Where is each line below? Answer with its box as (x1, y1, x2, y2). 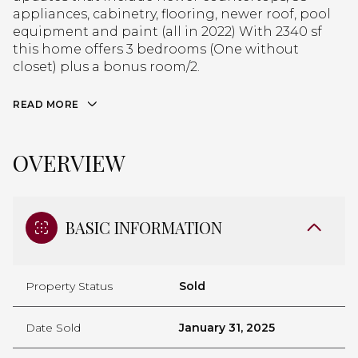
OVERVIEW (13, 147, 125, 177)
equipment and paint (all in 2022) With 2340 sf (13, 24, 322, 39)
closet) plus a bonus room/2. (13, 59, 200, 74)
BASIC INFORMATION (66, 216, 222, 238)
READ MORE (13, 98, 79, 110)
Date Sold (26, 320, 81, 335)
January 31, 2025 (179, 320, 275, 335)
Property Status (26, 278, 113, 293)
